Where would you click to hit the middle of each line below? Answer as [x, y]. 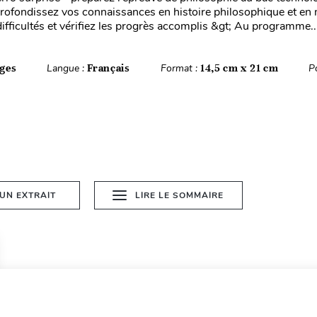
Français [109, 68]
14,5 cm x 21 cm [239, 68]
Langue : [67, 68]
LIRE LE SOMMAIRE [180, 195]
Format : [180, 68]
